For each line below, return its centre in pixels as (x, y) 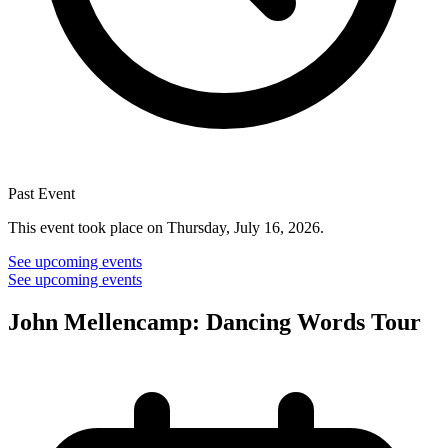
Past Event (41, 193)
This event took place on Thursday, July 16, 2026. (166, 227)
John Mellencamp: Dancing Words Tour (214, 321)
